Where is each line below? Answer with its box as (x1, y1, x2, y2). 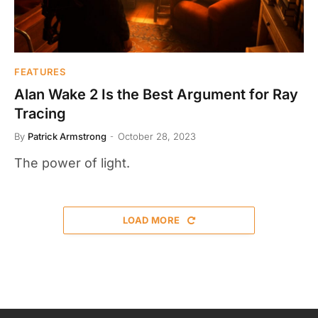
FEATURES (14, 65, 66, 77)
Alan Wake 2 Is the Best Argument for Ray (14, 85, 298, 103)
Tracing (14, 104, 66, 122)
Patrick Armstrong (28, 130, 106, 142)
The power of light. (14, 155, 130, 170)
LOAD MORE (122, 214, 182, 226)
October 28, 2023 (118, 130, 196, 142)
